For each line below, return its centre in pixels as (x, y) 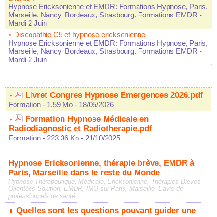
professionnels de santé (42, 196)
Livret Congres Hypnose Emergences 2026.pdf (114, 95)
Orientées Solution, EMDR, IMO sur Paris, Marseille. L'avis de (96, 189)
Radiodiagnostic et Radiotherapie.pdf (80, 129)
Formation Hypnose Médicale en (87, 119)
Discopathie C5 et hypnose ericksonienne (80, 35)
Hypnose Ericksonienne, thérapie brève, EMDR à (101, 163)
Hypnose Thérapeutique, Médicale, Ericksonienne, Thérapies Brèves (104, 182)
